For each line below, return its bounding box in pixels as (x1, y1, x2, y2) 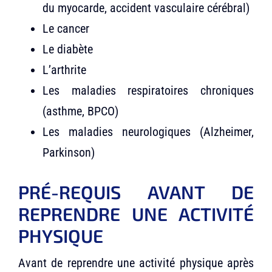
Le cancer (42, 21, 89, 36)
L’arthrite (42, 63, 86, 78)
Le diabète (42, 42, 93, 57)
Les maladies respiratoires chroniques (42, 83, 254, 98)
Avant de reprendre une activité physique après (18, 256, 254, 271)
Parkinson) (42, 145, 95, 160)
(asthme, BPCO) (42, 104, 118, 119)
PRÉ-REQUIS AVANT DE (18, 181, 254, 203)
